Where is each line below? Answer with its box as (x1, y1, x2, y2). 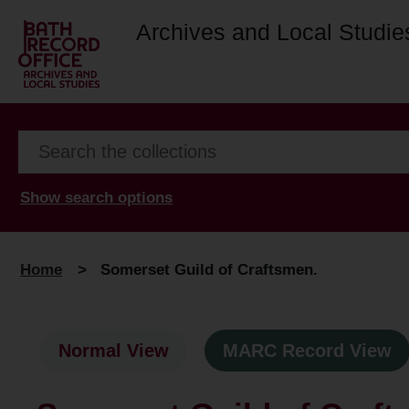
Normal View (58, 341, 169, 362)
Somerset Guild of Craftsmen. (100, 260, 318, 278)
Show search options (20, 188, 173, 206)
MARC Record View (223, 341, 392, 362)
